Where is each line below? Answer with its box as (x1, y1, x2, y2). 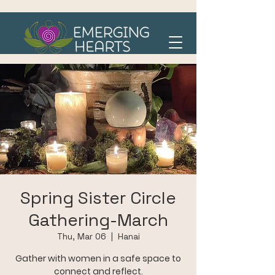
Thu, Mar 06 (56, 231, 106, 242)
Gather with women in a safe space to (15, 252, 181, 265)
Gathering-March (28, 209, 168, 231)
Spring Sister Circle (20, 187, 176, 209)
